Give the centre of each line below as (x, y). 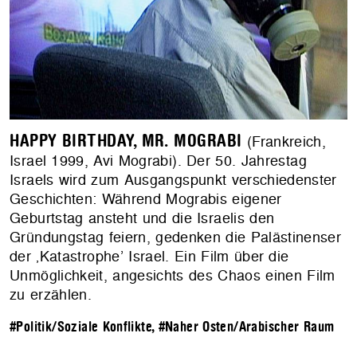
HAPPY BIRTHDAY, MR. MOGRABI (126, 141)
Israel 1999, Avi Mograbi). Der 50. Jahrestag (158, 161)
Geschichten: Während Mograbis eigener (146, 199)
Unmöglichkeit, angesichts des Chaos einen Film (173, 276)
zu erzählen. (51, 295)
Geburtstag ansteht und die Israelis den (142, 218)
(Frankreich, (284, 142)
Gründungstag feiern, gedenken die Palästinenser (176, 237)
